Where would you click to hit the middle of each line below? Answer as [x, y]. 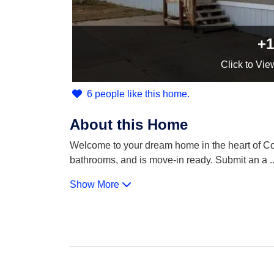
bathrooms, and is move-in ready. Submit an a [168, 160]
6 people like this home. [138, 94]
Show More [96, 184]
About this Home [129, 124]
